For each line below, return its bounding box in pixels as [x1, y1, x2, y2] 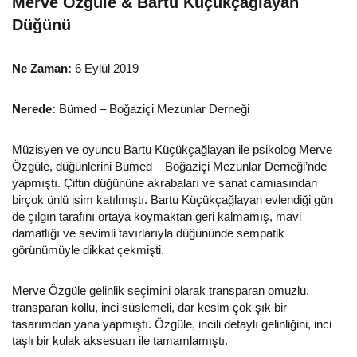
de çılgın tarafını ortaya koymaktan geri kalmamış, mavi [12, 210, 301, 224]
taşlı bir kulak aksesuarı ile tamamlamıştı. [12, 334, 228, 348]
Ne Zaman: [12, 61, 72, 76]
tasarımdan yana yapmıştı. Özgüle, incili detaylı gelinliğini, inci [12, 317, 331, 331]
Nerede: [12, 102, 56, 116]
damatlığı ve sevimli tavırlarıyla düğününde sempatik [12, 226, 284, 241]
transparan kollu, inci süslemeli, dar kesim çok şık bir [12, 300, 287, 315]
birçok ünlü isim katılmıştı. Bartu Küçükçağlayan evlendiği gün [12, 193, 333, 207]
